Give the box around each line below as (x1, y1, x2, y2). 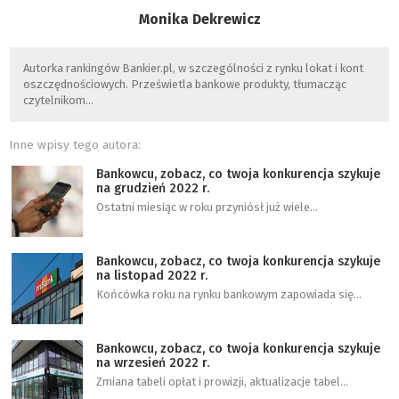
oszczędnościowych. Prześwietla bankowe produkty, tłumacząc (23, 77, 346, 91)
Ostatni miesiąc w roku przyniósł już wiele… (95, 199, 318, 214)
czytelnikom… (23, 93, 94, 107)
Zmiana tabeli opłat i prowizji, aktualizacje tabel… (95, 374, 348, 388)
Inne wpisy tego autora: (9, 136, 141, 152)
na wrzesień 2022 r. (95, 354, 209, 370)
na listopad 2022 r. (95, 267, 208, 283)
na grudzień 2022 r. (95, 180, 209, 196)
